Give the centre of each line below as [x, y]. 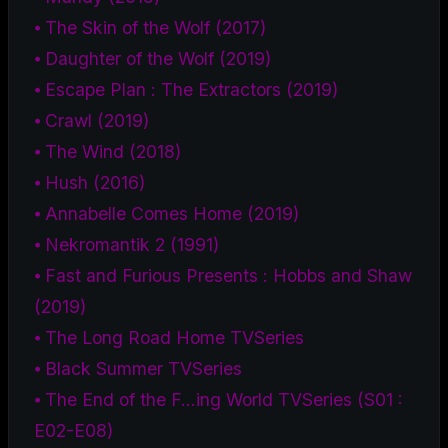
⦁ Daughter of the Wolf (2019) [152, 58]
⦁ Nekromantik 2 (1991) [126, 244]
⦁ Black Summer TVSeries [138, 368]
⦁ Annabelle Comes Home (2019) [166, 213]
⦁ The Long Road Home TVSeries [169, 337]
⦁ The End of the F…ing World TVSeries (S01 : [218, 399]
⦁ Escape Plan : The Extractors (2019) [186, 89]
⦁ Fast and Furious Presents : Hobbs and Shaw [223, 275]
